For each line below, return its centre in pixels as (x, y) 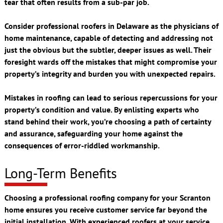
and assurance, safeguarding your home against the (93, 134)
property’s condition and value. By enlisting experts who (102, 110)
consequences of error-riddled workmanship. (82, 146)
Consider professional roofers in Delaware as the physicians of (111, 26)
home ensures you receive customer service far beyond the (106, 209)
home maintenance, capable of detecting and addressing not (109, 38)
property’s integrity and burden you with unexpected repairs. (110, 74)
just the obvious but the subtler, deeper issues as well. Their (108, 50)
